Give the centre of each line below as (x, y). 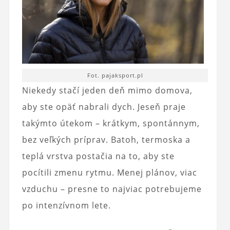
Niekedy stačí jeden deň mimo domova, (107, 90)
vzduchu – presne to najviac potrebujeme (112, 189)
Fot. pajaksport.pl (115, 75)
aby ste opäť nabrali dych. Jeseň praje (104, 107)
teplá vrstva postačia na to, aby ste (98, 156)
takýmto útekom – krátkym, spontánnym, (111, 123)
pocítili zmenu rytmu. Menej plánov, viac (109, 172)
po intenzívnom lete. (66, 205)
